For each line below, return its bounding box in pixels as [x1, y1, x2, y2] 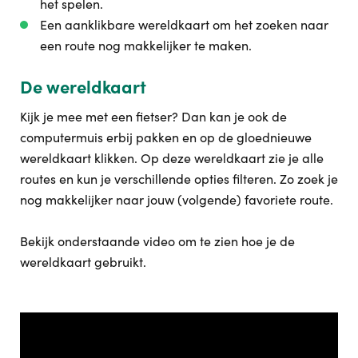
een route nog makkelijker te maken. [40, 38, 252, 54]
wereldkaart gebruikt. [20, 254, 146, 270]
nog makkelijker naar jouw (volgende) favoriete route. [20, 192, 333, 208]
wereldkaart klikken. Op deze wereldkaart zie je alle [20, 150, 324, 166]
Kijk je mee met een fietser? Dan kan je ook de [20, 109, 287, 125]
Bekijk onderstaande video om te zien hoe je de [20, 233, 295, 249]
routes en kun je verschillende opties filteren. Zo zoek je [20, 171, 338, 187]
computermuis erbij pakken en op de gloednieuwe [20, 129, 312, 145]
